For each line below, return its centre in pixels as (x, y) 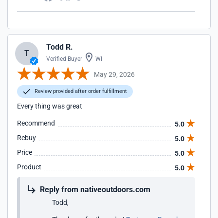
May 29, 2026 (114, 74)
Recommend (36, 123)
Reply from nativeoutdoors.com (95, 190)
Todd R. (60, 47)
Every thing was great (50, 106)
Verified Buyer (64, 59)
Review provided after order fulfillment (80, 91)
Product (29, 167)
